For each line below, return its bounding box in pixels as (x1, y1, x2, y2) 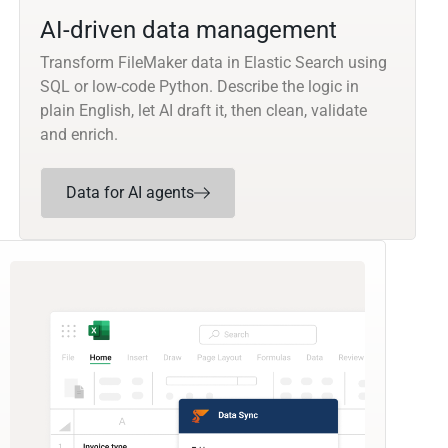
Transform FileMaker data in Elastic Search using (40, 53, 388, 73)
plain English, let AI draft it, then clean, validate (40, 101, 368, 121)
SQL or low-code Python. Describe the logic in (40, 77, 360, 97)
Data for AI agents (66, 183, 195, 203)
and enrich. (40, 125, 119, 145)
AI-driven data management (40, 16, 338, 45)
